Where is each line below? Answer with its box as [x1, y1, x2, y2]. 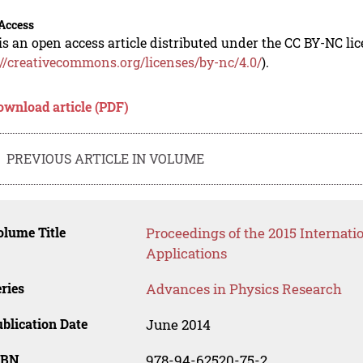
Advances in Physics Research [145, 280, 342, 299]
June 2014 [145, 315, 211, 335]
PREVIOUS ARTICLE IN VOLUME [6, 149, 205, 167]
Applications [145, 244, 227, 263]
